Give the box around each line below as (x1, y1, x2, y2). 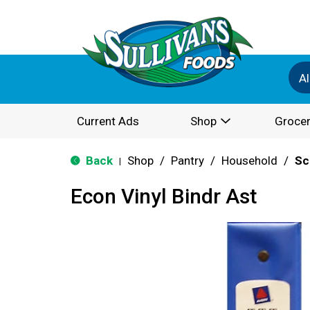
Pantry (171, 154, 204, 167)
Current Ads (77, 114, 139, 128)
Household (221, 154, 277, 167)
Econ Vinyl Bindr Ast (71, 184, 257, 208)
